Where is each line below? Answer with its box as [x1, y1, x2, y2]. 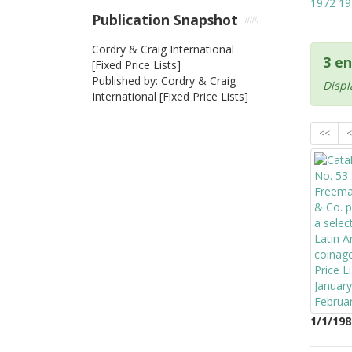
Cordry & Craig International [92, 41, 234, 57]
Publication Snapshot [92, 10, 238, 30]
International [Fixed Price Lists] [92, 88, 248, 104]
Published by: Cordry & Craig [92, 72, 236, 88]
